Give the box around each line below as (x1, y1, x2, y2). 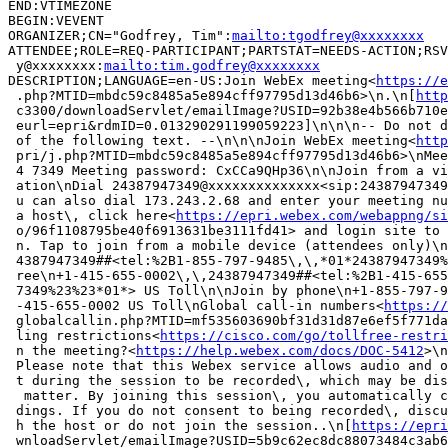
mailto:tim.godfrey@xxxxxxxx (104, 57, 320, 73)
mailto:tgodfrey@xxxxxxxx (232, 27, 424, 43)
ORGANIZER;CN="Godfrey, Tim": (8, 27, 232, 43)
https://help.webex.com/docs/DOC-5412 (136, 342, 424, 358)
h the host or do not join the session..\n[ (8, 417, 352, 433)
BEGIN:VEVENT (8, 12, 104, 28)
